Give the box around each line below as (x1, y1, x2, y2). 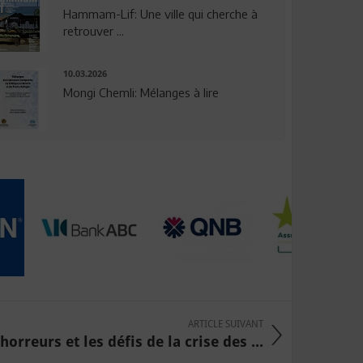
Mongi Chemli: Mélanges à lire (62, 85, 219, 100)
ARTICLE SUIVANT (188, 318, 263, 331)
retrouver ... (62, 23, 124, 38)
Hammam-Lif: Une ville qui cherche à (62, 6, 258, 21)
